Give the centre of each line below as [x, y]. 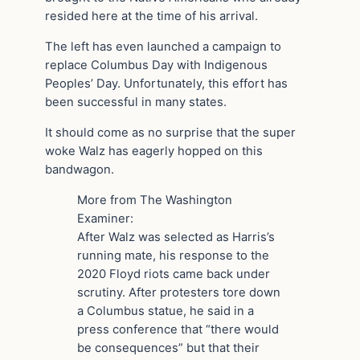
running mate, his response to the [173, 255]
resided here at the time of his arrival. [151, 16]
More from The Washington [155, 200]
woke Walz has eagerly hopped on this [154, 151]
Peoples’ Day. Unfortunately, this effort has [166, 84]
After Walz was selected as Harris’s [176, 237]
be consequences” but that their [168, 348]
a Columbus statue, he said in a [166, 311]
